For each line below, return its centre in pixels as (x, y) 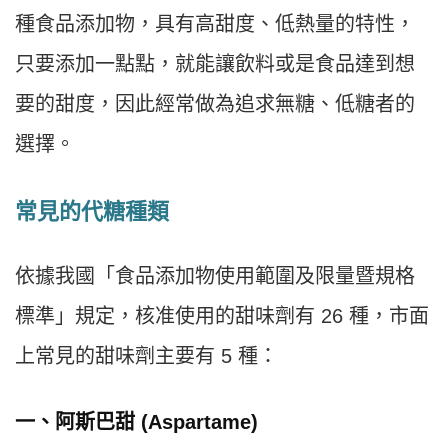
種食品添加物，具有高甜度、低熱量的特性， (215, 24)
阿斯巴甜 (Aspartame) (156, 422)
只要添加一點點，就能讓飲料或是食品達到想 (215, 64)
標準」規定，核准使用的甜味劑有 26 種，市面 (222, 316)
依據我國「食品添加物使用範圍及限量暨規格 (215, 276)
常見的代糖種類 (92, 212)
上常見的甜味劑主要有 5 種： (146, 356)
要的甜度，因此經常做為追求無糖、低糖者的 (215, 104)
